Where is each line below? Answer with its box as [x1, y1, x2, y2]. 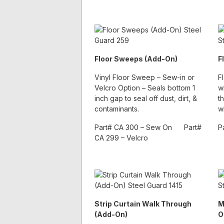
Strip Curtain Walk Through [94, 199, 191, 208]
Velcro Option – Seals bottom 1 [94, 83, 195, 92]
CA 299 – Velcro [94, 133, 148, 142]
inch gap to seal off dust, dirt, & [94, 94, 197, 103]
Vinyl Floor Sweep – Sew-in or [94, 73, 194, 82]
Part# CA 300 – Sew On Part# [94, 123, 201, 132]
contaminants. [94, 104, 139, 113]
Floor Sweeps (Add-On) [94, 54, 177, 63]
